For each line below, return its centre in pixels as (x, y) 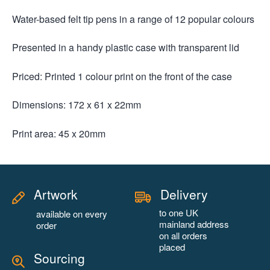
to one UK (179, 212)
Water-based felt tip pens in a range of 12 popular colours (133, 19)
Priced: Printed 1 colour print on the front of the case (122, 76)
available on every (72, 213)
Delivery (184, 194)
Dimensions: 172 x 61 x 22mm (77, 105)
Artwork (56, 194)
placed (172, 246)
